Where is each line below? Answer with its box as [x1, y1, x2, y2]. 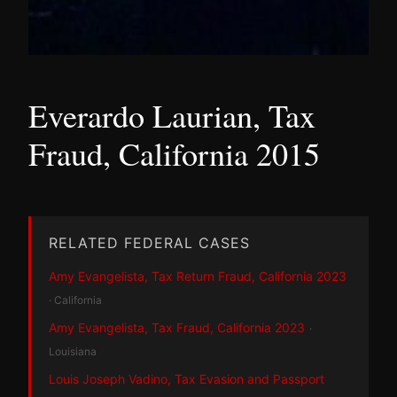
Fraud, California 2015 [28, 131, 320, 175]
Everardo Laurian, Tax [28, 93, 315, 136]
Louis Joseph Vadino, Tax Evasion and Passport [49, 370, 324, 386]
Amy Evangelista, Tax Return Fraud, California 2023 [49, 268, 346, 284]
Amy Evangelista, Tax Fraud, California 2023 [49, 319, 305, 335]
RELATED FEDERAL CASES [49, 233, 250, 252]
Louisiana [49, 344, 97, 358]
